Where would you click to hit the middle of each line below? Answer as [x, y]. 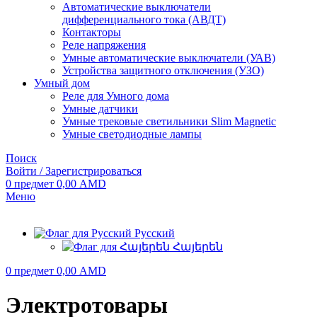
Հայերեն [198, 247]
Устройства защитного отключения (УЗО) [163, 70]
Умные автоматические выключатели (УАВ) [169, 58]
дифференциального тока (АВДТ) [144, 19]
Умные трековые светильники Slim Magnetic [169, 121]
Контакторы [92, 32]
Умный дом [62, 83]
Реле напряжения [104, 45]
